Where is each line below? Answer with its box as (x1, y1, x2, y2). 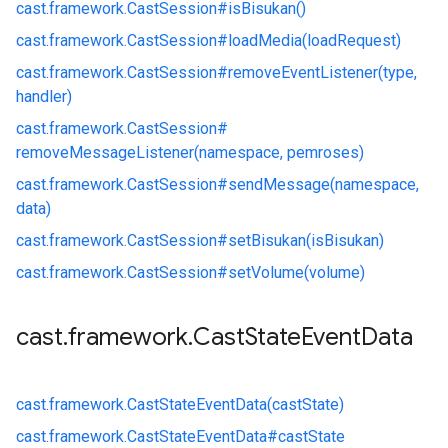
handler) (16, 87, 72, 106)
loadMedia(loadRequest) (228, 31, 401, 50)
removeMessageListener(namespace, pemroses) (16, 143, 364, 162)
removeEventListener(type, (228, 63, 417, 82)
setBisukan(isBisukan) (228, 231, 384, 250)
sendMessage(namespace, (228, 175, 419, 194)
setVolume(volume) (228, 263, 365, 282)
